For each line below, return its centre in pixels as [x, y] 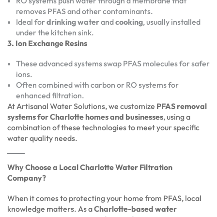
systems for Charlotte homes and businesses [85, 116]
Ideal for [31, 22]
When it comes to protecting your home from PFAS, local [104, 198]
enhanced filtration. [50, 95]
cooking [129, 22]
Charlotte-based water [135, 209]
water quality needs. [42, 138]
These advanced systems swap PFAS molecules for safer [113, 63]
